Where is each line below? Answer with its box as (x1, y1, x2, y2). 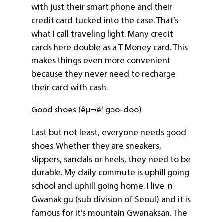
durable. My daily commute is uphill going (31, 166, 189, 178)
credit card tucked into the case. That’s (31, 15, 178, 26)
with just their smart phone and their (31, 1, 172, 13)
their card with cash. (31, 82, 108, 93)
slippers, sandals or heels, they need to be (31, 153, 191, 165)
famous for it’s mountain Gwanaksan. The (31, 207, 187, 218)
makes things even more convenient (31, 55, 170, 66)
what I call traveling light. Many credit (31, 28, 173, 40)
